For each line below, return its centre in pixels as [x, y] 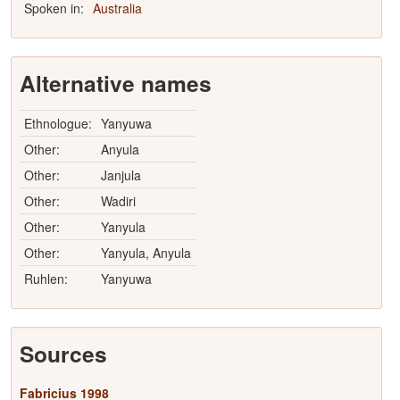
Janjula [121, 175]
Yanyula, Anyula [146, 253]
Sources [63, 354]
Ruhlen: [46, 279]
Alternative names [115, 83]
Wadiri [118, 201]
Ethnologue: [58, 123]
